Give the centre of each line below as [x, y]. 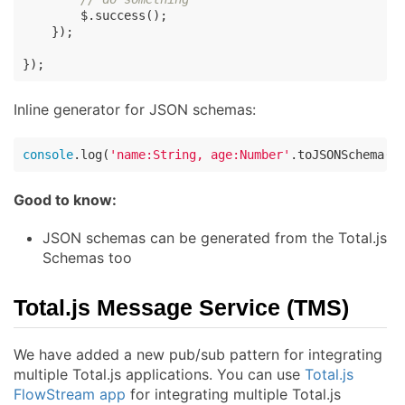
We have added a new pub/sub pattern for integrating [198, 354]
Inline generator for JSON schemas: [135, 109]
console [48, 154]
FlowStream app [70, 394]
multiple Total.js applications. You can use [159, 374]
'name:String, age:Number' [200, 154]
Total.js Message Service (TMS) [181, 307]
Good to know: [65, 199]
